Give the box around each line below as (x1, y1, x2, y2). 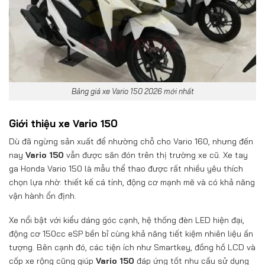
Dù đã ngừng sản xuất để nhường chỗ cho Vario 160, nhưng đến (9, 135, 253, 147)
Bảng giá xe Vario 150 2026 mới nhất (71, 86, 194, 96)
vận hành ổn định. (9, 190, 76, 201)
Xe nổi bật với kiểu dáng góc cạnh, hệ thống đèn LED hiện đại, (9, 214, 244, 225)
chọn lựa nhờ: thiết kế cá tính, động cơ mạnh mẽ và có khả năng (9, 176, 255, 188)
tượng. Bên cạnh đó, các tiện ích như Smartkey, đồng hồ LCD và (9, 241, 256, 253)
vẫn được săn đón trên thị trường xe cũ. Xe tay (64, 149, 248, 160)
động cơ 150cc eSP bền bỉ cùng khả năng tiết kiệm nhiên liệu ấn (9, 228, 253, 239)
